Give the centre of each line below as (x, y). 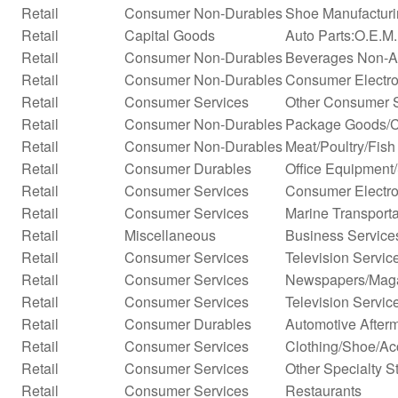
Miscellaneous (170, 235)
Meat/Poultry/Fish (340, 146)
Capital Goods (170, 35)
